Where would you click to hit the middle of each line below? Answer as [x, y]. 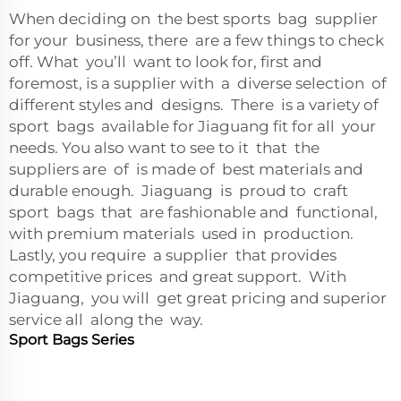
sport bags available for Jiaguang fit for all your [194, 126]
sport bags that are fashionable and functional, [195, 212]
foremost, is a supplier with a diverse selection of [198, 83]
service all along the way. [106, 320]
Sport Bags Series [72, 340]
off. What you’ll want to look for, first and [167, 62]
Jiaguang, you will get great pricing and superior [200, 298]
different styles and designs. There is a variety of [194, 105]
